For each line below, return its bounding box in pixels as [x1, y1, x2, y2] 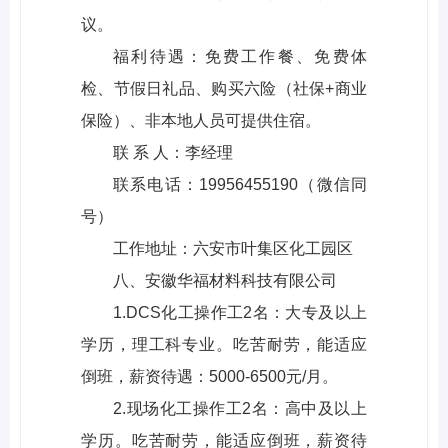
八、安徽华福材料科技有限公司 [113, 272, 337, 290]
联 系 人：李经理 [113, 144, 233, 162]
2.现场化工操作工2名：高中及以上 [113, 400, 367, 418]
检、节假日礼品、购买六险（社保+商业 [81, 80, 367, 98]
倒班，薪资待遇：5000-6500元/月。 [81, 368, 338, 386]
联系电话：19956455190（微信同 [113, 176, 367, 194]
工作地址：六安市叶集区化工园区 [113, 240, 353, 258]
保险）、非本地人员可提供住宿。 [81, 112, 321, 130]
